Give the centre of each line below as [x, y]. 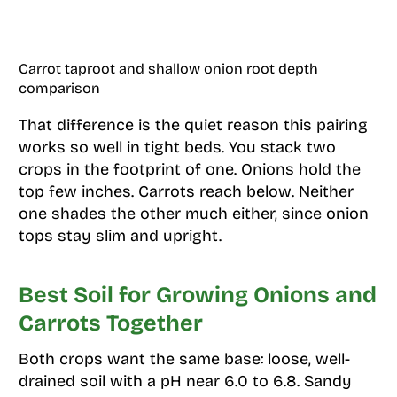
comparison [59, 88]
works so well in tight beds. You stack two [177, 147]
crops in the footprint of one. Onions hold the [189, 169]
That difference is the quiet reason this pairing [193, 125]
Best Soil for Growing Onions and [197, 295]
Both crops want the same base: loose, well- [184, 359]
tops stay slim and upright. [120, 236]
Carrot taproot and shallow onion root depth [168, 69]
